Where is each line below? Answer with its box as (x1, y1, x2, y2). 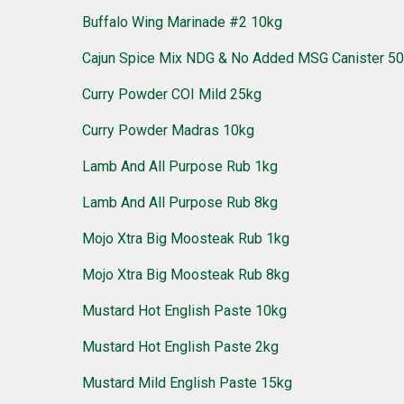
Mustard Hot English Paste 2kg (82, 337, 280, 355)
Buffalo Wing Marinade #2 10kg (82, 13, 283, 31)
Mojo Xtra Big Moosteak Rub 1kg (82, 229, 290, 247)
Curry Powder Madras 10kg (82, 121, 255, 139)
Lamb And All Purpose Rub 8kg (82, 193, 279, 211)
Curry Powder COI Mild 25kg (82, 85, 262, 103)
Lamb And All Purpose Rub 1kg (82, 157, 279, 175)
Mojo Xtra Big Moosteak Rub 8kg (82, 265, 290, 283)
